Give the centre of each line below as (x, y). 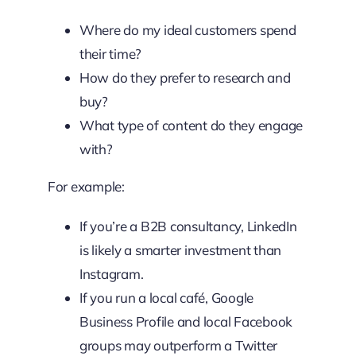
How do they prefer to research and (185, 77)
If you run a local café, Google (166, 298)
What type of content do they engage (191, 125)
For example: (86, 186)
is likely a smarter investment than (180, 250)
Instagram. (111, 274)
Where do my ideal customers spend (188, 30)
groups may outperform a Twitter (178, 345)
